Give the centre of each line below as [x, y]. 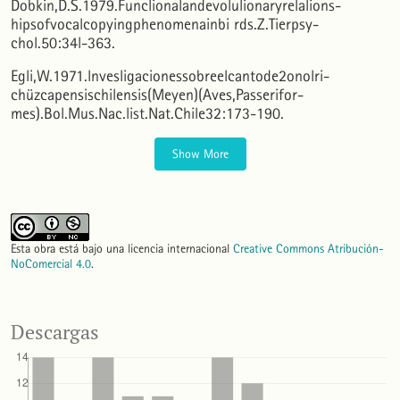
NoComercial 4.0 [51, 263]
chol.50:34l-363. [63, 43]
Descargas [55, 332]
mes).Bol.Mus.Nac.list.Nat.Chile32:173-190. [147, 113]
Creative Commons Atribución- [308, 248]
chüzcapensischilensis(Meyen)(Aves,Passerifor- [157, 95]
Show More [200, 154]
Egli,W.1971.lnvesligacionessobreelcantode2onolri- [170, 76]
